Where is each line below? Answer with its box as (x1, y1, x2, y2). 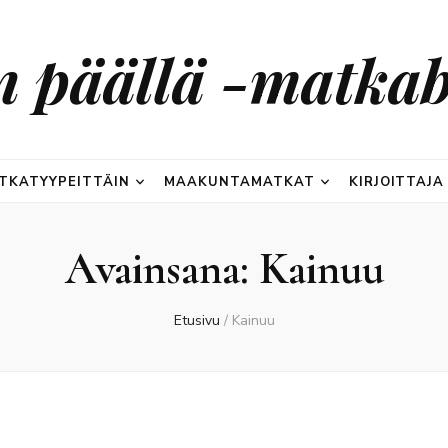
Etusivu (173, 311, 220, 330)
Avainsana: (64, 242, 259, 296)
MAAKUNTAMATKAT (163, 173, 315, 191)
